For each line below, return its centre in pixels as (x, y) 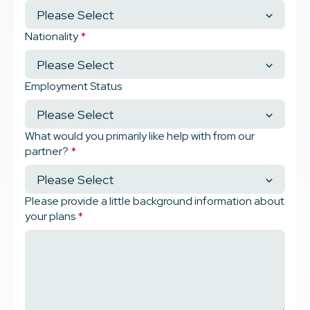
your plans (50, 217)
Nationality (52, 37)
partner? (47, 152)
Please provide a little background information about (155, 201)
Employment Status (73, 86)
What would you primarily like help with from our (140, 136)
